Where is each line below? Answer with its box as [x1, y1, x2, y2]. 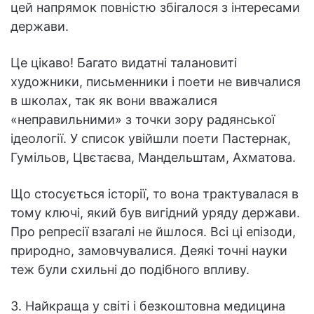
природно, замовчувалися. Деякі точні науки [11, 243, 287, 259]
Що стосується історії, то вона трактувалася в [11, 186, 299, 202]
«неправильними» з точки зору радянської [11, 112, 275, 128]
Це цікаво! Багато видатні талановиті [11, 55, 237, 71]
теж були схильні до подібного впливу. [11, 262, 250, 278]
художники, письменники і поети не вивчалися [11, 74, 301, 90]
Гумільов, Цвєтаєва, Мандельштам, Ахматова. [11, 150, 296, 165]
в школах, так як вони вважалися [11, 93, 217, 109]
